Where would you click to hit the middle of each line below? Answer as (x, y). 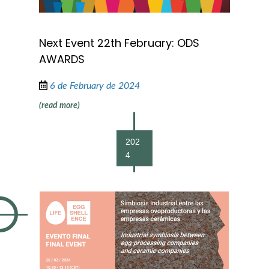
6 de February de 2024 (95, 86)
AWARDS (62, 59)
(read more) (59, 105)
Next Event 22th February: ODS (119, 43)
